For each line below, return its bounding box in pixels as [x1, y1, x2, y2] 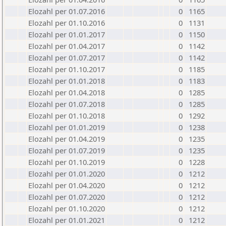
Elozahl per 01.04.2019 [28, 134, 105, 144]
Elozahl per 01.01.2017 [28, 29, 105, 39]
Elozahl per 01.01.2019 [28, 122, 105, 132]
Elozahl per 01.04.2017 [28, 41, 105, 51]
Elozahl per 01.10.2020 [28, 203, 105, 213]
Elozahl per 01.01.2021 [28, 215, 105, 225]
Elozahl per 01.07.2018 [28, 99, 105, 109]
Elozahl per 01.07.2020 [28, 192, 105, 202]
